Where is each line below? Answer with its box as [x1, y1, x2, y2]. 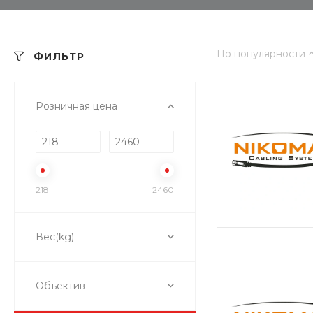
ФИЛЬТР [34, 50, 85, 63]
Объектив [36, 279, 85, 292]
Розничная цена [36, 99, 117, 112]
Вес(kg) [36, 230, 74, 243]
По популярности [217, 47, 305, 60]
